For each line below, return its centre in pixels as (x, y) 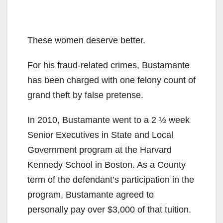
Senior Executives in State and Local (100, 135)
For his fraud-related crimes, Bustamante (109, 65)
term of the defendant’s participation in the (111, 179)
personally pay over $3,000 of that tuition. (109, 209)
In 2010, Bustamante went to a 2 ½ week (109, 120)
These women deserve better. (86, 40)
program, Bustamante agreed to (91, 194)
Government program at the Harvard (100, 150)
